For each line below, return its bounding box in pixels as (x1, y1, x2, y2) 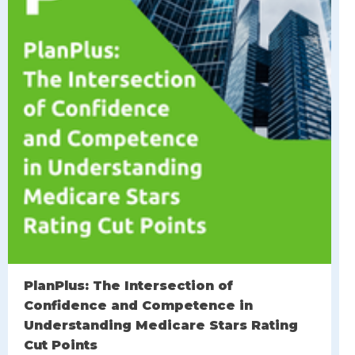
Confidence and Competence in (24, 297, 253, 313)
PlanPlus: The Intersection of (24, 277, 233, 293)
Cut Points (24, 337, 97, 353)
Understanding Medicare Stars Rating (24, 317, 298, 333)
